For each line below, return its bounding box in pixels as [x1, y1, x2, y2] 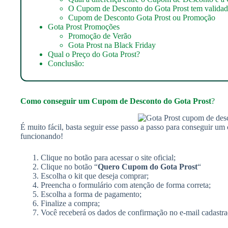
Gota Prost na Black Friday [68, 40, 156, 49]
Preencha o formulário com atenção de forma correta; [41, 180, 211, 189]
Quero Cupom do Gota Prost [98, 162, 197, 171]
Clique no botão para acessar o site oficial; [41, 153, 176, 162]
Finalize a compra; [41, 198, 100, 208]
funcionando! [20, 131, 63, 140]
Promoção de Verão [68, 31, 131, 40]
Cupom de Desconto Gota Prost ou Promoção [68, 13, 215, 22]
